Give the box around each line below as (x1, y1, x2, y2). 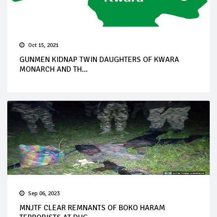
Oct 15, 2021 (28, 41, 59, 49)
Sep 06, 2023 (28, 189, 60, 197)
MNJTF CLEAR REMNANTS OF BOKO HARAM (19, 202, 165, 213)
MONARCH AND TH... (19, 64, 88, 74)
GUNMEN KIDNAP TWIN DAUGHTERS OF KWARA (19, 54, 179, 64)
